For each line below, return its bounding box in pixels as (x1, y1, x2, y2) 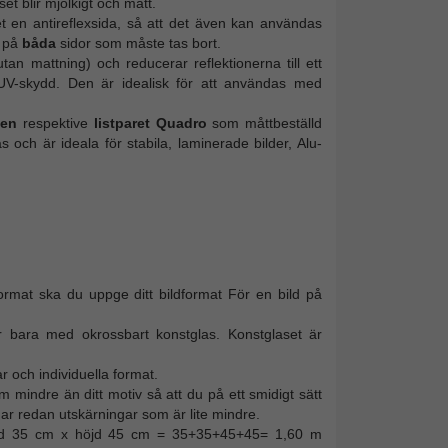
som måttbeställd (206, 114, 323, 131)
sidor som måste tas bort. (55, 34, 221, 51)
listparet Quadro (93, 114, 207, 131)
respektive (17, 114, 94, 131)
